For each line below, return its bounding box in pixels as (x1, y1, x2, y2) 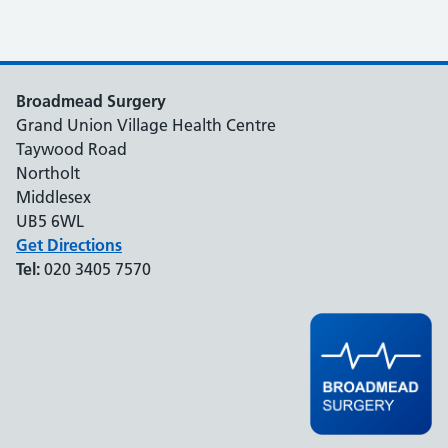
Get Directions (16, 234, 122, 255)
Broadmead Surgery (16, 90, 166, 111)
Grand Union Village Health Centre (16, 114, 276, 135)
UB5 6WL (16, 210, 84, 231)
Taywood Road (16, 138, 127, 159)
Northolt (16, 162, 80, 183)
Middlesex (16, 186, 91, 207)
